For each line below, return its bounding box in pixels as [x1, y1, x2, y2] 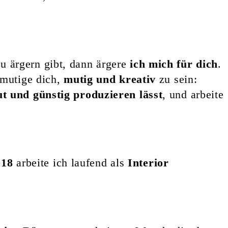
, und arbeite [162, 88, 224, 101]
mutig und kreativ [64, 72, 156, 85]
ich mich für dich [130, 57, 218, 70]
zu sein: [156, 72, 197, 85]
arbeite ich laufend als [13, 156, 128, 169]
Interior [128, 156, 169, 169]
